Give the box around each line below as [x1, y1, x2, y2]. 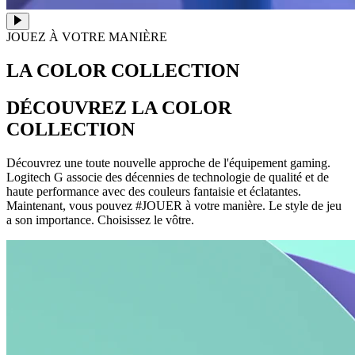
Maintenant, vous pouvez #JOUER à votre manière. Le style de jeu [6, 199, 342, 213]
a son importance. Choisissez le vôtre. [6, 213, 194, 227]
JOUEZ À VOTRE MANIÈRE [6, 30, 167, 44]
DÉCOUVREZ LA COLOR [6, 97, 231, 119]
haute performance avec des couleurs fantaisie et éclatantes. [6, 185, 301, 199]
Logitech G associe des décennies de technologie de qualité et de [6, 170, 329, 185]
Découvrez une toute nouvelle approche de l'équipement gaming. [6, 156, 330, 170]
